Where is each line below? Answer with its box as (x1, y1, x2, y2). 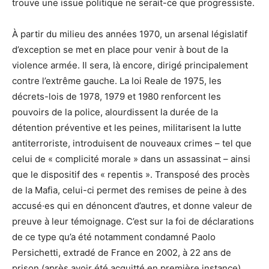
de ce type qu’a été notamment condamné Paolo (12, 231, 216, 243)
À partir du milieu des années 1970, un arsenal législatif (12, 28, 247, 40)
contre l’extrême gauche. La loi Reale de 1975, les (12, 74, 222, 86)
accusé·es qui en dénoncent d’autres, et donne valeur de (12, 199, 252, 211)
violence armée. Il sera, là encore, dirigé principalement (12, 59, 248, 71)
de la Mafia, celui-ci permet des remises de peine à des (12, 184, 247, 196)
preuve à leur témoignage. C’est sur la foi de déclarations (12, 215, 254, 227)
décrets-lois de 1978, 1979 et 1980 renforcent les (12, 90, 221, 102)
